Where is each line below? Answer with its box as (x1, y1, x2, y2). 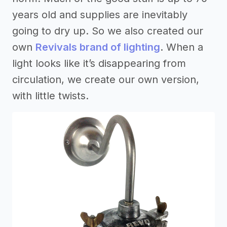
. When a (160, 41, 203, 53)
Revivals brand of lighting (35, 41, 160, 53)
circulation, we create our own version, (12, 73, 199, 86)
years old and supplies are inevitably (12, 9, 187, 21)
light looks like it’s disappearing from (12, 57, 186, 69)
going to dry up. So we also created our (12, 25, 203, 37)
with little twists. (12, 90, 89, 102)
